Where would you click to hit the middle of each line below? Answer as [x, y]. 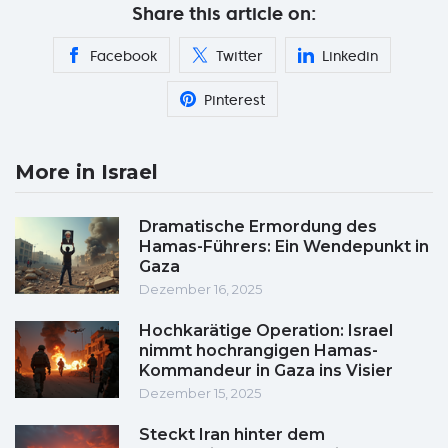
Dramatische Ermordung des [258, 227]
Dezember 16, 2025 [200, 289]
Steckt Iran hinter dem [232, 435]
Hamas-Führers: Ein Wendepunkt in [284, 247]
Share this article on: [224, 14]
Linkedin [350, 56]
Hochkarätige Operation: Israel [266, 331]
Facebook [123, 56]
